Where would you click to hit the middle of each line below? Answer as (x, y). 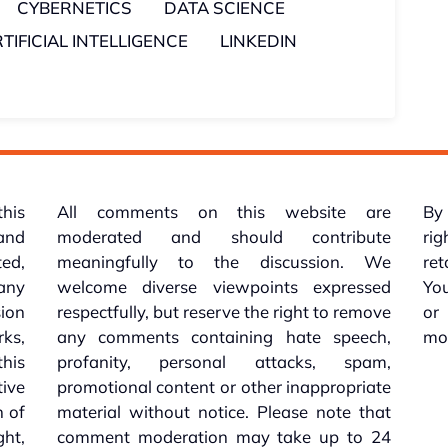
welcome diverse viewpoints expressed (224, 287)
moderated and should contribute (224, 237)
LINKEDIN (259, 41)
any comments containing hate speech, (224, 337)
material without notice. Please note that (224, 412)
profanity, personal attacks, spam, (224, 362)
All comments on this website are (224, 212)
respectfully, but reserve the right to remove (224, 312)
